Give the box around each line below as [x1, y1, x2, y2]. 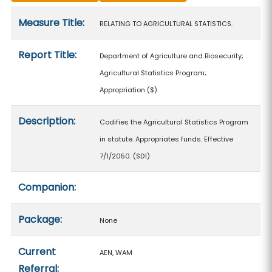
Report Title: [18, 48, 77, 62]
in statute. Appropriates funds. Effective [100, 134, 234, 144]
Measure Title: [18, 16, 85, 30]
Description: [18, 114, 76, 128]
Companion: [18, 180, 76, 194]
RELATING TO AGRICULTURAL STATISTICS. [100, 19, 233, 29]
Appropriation [100, 85, 146, 95]
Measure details [10, 7, 86, 21]
